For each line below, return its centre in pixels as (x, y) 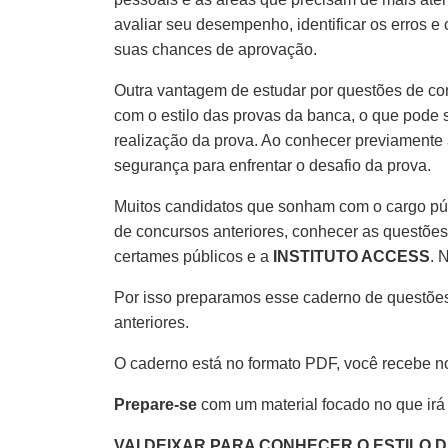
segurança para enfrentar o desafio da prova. (272, 165)
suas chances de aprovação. (215, 49)
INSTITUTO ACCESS (351, 256)
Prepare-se (155, 404)
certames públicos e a (193, 256)
